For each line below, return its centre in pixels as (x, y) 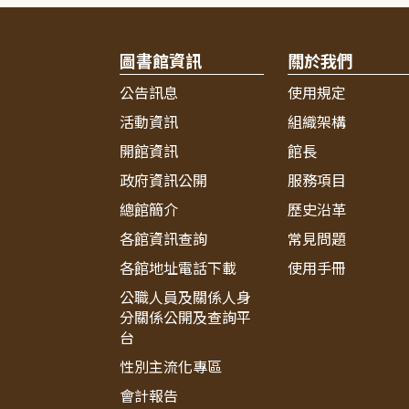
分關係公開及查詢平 (186, 318)
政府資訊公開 (164, 181)
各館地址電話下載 (178, 269)
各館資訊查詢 (164, 240)
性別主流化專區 (171, 367)
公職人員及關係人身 (186, 298)
